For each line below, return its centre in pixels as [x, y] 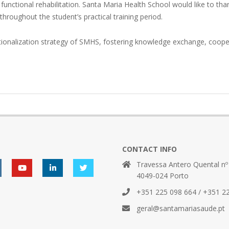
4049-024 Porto [163, 176]
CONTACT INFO [150, 149]
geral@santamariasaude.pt [181, 208]
